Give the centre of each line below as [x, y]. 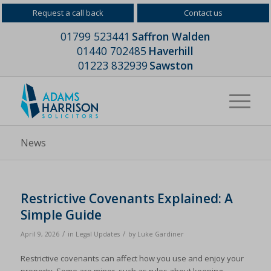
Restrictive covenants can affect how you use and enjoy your [132, 259]
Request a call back [68, 13]
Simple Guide [61, 215]
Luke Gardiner [160, 234]
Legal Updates [97, 234]
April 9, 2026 [40, 234]
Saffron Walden [171, 36]
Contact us [203, 13]
